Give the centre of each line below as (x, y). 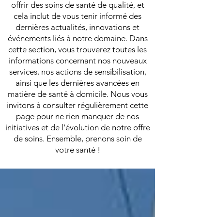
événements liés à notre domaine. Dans (77, 38)
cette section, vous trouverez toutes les (77, 49)
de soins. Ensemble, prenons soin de (77, 139)
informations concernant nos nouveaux (77, 61)
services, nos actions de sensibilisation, (77, 72)
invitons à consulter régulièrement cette (77, 105)
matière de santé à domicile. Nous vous (77, 94)
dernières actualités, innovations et (77, 27)
